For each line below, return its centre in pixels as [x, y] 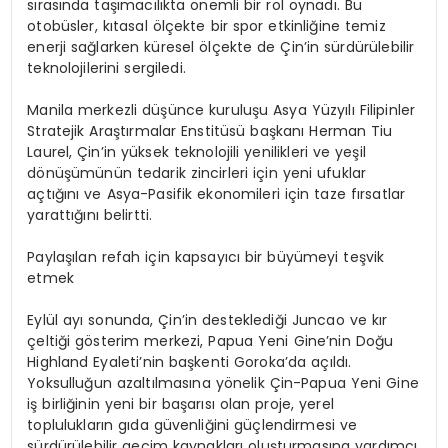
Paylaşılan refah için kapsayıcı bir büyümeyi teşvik [206, 257]
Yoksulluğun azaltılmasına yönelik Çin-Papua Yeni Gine [223, 383]
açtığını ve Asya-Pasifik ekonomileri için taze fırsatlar [216, 194]
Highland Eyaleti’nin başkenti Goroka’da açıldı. [189, 362]
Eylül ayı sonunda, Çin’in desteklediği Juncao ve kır [207, 320]
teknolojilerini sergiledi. [106, 68]
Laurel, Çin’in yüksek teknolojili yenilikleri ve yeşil [196, 152]
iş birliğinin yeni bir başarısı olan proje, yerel [180, 404]
